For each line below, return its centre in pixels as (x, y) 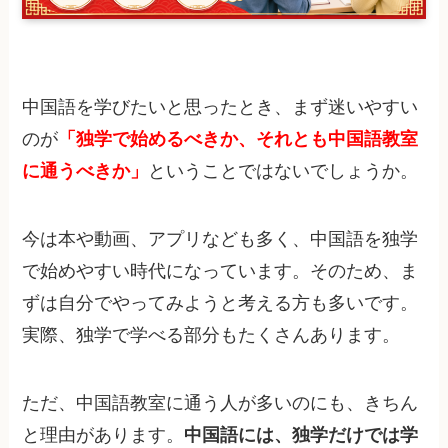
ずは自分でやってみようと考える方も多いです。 (220, 302)
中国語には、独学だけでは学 (301, 434)
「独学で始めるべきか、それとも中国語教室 (238, 139)
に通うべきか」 (85, 171)
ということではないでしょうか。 (283, 171)
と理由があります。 (103, 434)
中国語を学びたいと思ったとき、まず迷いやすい (220, 107)
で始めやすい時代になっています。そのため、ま (220, 270)
